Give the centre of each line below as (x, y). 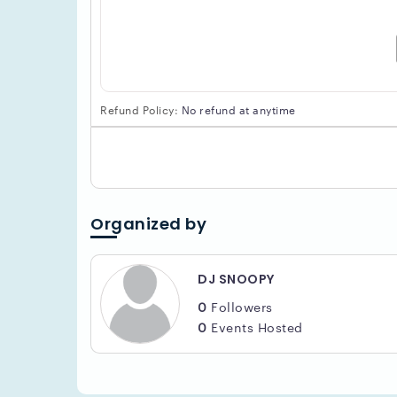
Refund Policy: (139, 109)
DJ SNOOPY (236, 279)
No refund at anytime (237, 109)
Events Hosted (255, 327)
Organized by (148, 224)
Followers (240, 306)
